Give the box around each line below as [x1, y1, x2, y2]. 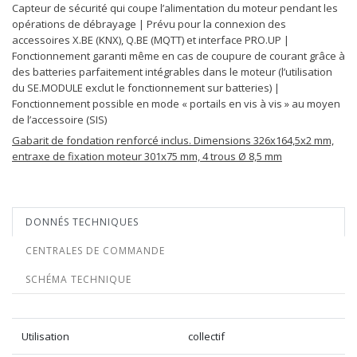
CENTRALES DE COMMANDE [25, 243, 165, 257]
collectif [188, 328, 225, 343]
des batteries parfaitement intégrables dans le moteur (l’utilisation [12, 64, 332, 79]
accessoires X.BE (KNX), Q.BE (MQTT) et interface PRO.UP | [12, 32, 289, 47]
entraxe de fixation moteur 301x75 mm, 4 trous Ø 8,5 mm [12, 148, 282, 163]
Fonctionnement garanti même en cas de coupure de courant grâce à [12, 48, 345, 63]
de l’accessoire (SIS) [12, 112, 107, 127]
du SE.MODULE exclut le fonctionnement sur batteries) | [12, 80, 280, 95]
